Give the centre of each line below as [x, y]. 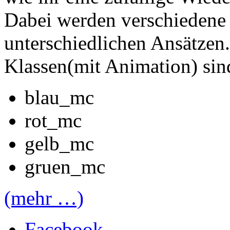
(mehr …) [44, 198]
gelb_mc [59, 143]
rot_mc [53, 120]
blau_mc [59, 97]
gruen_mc [65, 166]
